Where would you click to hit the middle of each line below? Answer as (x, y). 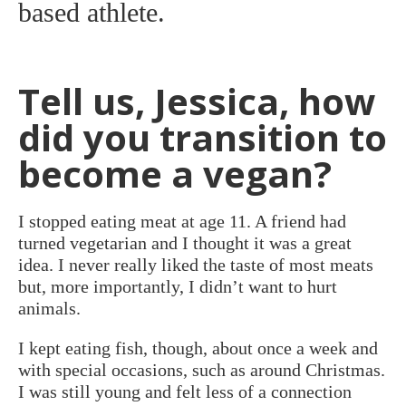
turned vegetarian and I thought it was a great (185, 243)
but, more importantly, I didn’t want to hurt (178, 286)
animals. (49, 308)
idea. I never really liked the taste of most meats (196, 265)
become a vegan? (175, 174)
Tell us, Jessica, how (197, 101)
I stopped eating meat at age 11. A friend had (182, 221)
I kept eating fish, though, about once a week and (198, 348)
